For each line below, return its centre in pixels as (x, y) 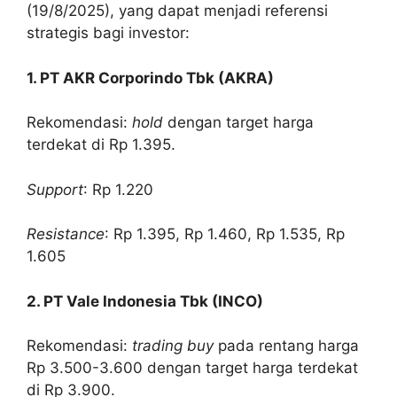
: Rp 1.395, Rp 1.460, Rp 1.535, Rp (225, 234)
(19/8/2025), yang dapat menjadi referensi (177, 11)
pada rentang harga (286, 346)
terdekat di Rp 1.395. (101, 145)
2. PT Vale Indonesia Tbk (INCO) (145, 301)
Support (55, 189)
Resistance (66, 234)
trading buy (173, 346)
